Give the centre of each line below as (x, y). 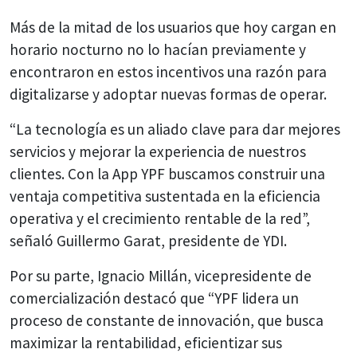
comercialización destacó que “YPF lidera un (154, 298)
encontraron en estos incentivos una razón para (168, 72)
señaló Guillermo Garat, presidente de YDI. (148, 241)
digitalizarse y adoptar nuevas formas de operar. (168, 94)
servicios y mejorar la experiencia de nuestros (158, 152)
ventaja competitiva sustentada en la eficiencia (165, 196)
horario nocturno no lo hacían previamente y (158, 50)
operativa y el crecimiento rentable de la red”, (160, 219)
